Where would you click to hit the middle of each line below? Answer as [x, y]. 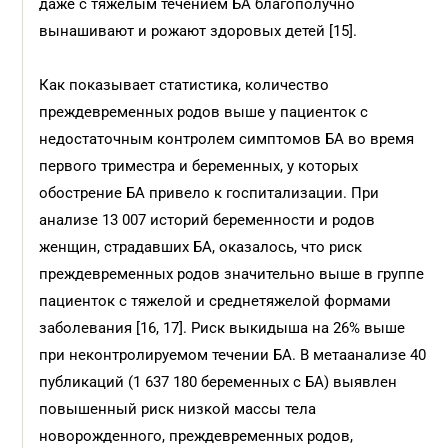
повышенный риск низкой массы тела [178, 409]
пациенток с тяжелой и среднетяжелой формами [215, 301]
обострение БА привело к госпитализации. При [209, 193]
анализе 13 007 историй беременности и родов [207, 220]
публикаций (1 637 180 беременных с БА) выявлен [218, 382]
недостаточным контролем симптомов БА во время [227, 139]
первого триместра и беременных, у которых [199, 166]
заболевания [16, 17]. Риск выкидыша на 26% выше [222, 328]
